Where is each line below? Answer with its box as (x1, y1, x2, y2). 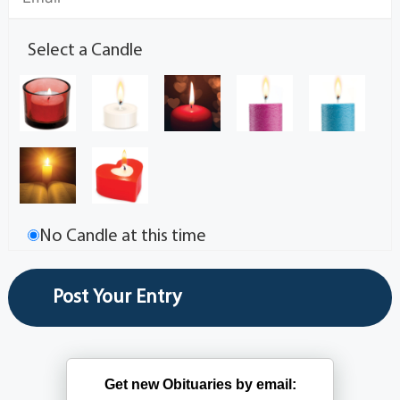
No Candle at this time (39, 228, 207, 246)
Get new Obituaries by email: (104, 376, 296, 392)
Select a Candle (28, 42, 144, 61)
